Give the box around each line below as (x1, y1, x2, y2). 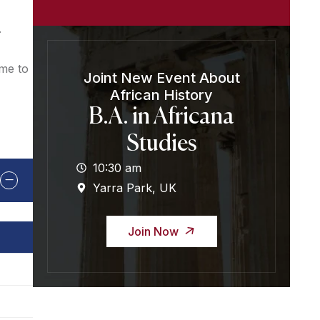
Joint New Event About (83, 69, 240, 86)
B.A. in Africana (89, 106, 234, 129)
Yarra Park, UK (92, 181, 176, 195)
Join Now (127, 224, 181, 239)
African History (110, 86, 213, 104)
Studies (126, 133, 197, 156)
